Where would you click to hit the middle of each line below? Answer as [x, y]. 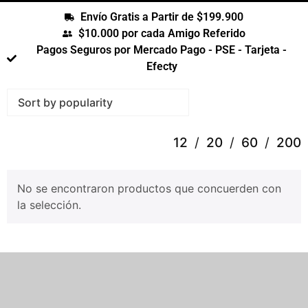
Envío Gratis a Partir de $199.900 [162, 17]
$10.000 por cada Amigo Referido [162, 33]
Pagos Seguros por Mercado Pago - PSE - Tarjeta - [162, 50]
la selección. [49, 205]
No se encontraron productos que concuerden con [149, 188]
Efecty [162, 66]
